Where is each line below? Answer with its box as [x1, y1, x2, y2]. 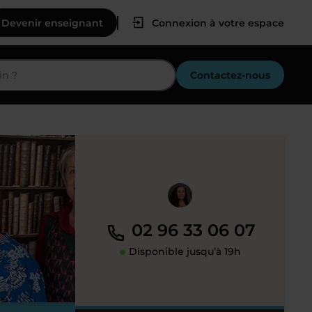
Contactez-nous [190, 68, 270, 81]
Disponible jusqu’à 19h [125, 245, 241, 258]
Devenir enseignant [1, 16, 103, 29]
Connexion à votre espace [152, 16, 284, 29]
